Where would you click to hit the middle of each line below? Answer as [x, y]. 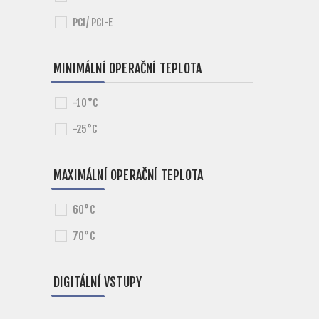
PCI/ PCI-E [93, 22]
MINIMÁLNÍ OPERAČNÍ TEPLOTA [128, 68]
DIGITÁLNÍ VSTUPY [98, 282]
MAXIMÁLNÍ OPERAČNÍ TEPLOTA [129, 175]
